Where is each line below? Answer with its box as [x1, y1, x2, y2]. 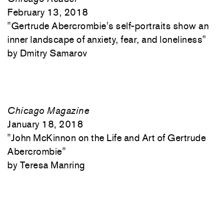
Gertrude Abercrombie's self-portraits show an [11, 20, 209, 32]
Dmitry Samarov [19, 47, 88, 59]
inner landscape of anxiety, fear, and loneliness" [7, 34, 206, 45]
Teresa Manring [19, 159, 85, 171]
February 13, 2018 [7, 6, 89, 18]
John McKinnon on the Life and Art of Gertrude [11, 132, 206, 144]
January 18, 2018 [7, 118, 83, 130]
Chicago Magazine [7, 105, 89, 116]
